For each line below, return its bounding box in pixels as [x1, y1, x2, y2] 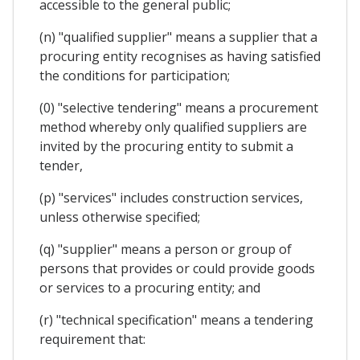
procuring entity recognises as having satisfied [39, 47, 321, 65]
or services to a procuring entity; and [39, 278, 260, 297]
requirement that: [39, 329, 145, 348]
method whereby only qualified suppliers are [39, 117, 307, 136]
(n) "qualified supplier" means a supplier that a [39, 27, 317, 46]
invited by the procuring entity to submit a [39, 137, 293, 155]
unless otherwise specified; [39, 207, 200, 226]
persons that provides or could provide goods [39, 259, 315, 277]
